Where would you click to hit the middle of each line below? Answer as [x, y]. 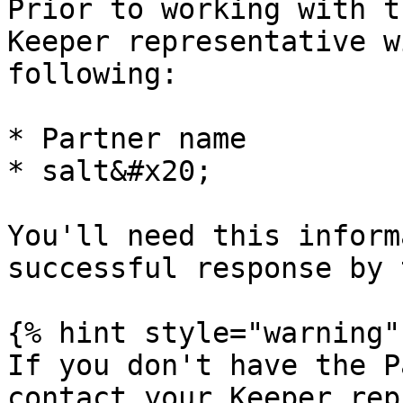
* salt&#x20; [110, 171]
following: [93, 74]
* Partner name [127, 139]
